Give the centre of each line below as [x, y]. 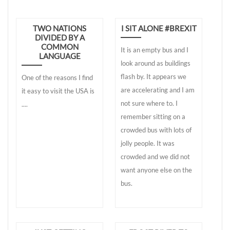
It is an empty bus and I [155, 50]
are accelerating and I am [158, 90]
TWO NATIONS [60, 28]
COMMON [60, 47]
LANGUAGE [60, 56]
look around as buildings [156, 63]
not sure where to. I [149, 103]
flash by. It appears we [154, 77]
